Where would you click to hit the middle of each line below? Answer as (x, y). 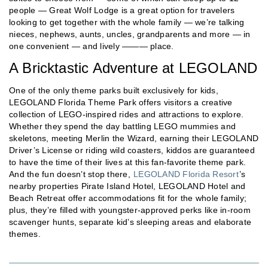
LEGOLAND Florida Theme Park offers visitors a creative (121, 103)
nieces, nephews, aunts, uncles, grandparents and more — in (130, 34)
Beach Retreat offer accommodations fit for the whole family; (128, 198)
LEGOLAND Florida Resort (186, 174)
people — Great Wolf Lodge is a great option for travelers (122, 10)
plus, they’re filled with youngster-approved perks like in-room (130, 210)
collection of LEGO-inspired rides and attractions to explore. (127, 115)
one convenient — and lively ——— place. (92, 46)
